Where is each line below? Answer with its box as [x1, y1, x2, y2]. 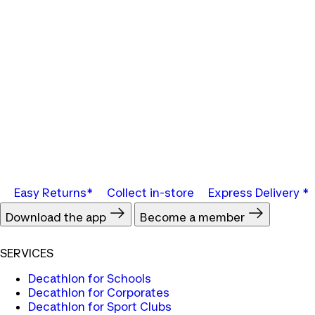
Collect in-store [107, 186, 194, 200]
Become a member [140, 210, 247, 225]
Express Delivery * [208, 186, 309, 200]
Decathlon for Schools [28, 271, 151, 286]
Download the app [6, 210, 109, 225]
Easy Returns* [14, 186, 93, 200]
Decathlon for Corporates [28, 285, 169, 300]
